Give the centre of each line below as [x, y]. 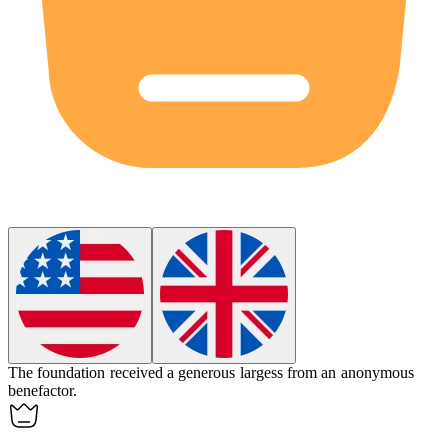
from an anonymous [350, 373]
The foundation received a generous [124, 373]
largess [261, 373]
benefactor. [42, 391]
